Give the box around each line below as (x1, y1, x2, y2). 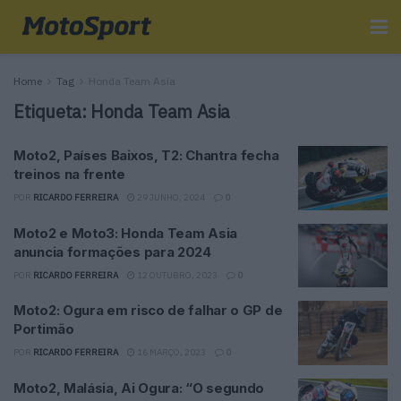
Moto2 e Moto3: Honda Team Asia (13, 224, 237, 242)
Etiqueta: (13, 99, 90, 124)
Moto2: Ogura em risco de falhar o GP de (13, 302, 283, 319)
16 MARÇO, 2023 (135, 346, 206, 358)
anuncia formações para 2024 (13, 243, 211, 260)
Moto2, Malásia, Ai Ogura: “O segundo (13, 379, 265, 397)
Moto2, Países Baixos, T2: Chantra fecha (13, 147, 279, 164)
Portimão (13, 320, 74, 337)
